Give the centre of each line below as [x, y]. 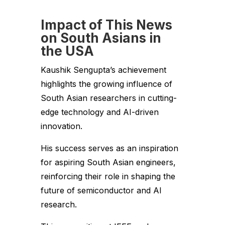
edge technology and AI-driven [99, 112]
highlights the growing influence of [106, 84]
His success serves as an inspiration [109, 148]
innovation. [61, 126]
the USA [67, 51]
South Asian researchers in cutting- [108, 98]
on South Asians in [101, 38]
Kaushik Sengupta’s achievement [103, 70]
